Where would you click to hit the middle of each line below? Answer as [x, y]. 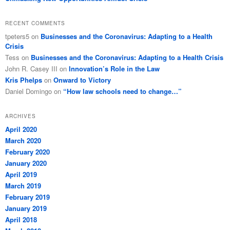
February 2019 [27, 197]
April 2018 [21, 220]
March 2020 [23, 141]
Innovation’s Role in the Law [114, 68]
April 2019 [21, 175]
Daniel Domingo [28, 91]
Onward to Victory [82, 80]
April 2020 [21, 129]
